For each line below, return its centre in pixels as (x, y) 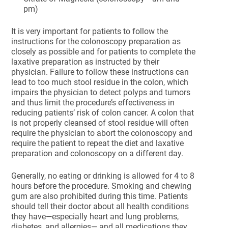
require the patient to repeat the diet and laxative (98, 143)
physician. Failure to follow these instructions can (100, 72)
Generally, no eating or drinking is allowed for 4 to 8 (103, 176)
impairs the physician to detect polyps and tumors (101, 92)
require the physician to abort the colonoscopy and (102, 133)
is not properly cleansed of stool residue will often (100, 123)
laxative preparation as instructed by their (85, 62)
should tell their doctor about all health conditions (100, 206)
